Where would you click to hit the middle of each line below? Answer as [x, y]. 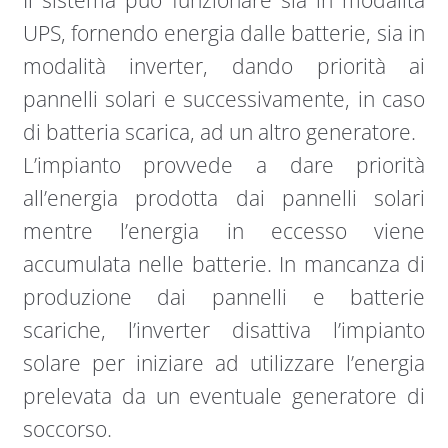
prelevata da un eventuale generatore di [224, 396]
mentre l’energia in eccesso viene [224, 231]
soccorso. [69, 429]
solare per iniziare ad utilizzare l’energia [224, 363]
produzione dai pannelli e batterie [224, 297]
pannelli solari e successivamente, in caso [224, 99]
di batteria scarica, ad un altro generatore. [221, 132]
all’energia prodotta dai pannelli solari [224, 198]
